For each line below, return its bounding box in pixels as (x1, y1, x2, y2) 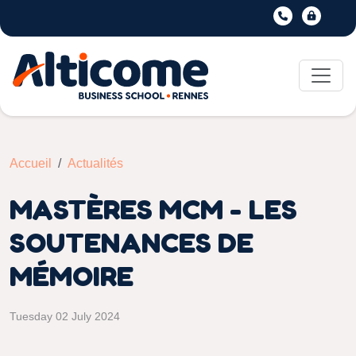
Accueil (10, 157, 52, 170)
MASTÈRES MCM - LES (10, 192, 297, 226)
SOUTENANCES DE (10, 225, 253, 259)
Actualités (68, 157, 123, 170)
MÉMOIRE (10, 258, 133, 292)
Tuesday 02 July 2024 (10, 310, 120, 323)
